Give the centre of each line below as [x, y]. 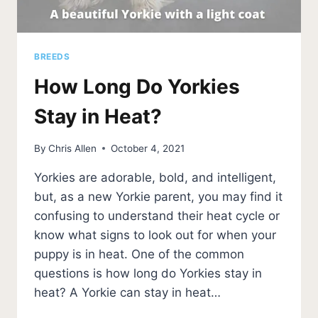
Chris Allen [73, 148]
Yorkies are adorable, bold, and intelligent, [155, 177]
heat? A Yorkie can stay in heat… [127, 292]
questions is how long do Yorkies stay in [148, 273]
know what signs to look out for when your [155, 235]
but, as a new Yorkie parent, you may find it [158, 196]
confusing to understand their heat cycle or [157, 215]
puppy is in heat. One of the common [139, 254]
